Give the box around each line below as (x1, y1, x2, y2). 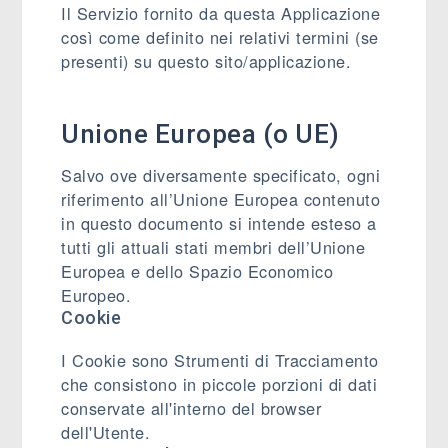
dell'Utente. (61, 420, 151, 444)
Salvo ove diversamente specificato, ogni (61, 163, 381, 187)
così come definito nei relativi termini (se (61, 25, 379, 49)
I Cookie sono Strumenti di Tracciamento (61, 348, 379, 372)
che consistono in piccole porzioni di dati (61, 372, 378, 396)
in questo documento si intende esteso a (61, 211, 377, 235)
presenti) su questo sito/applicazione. (61, 49, 352, 73)
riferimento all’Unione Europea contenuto (61, 187, 381, 211)
